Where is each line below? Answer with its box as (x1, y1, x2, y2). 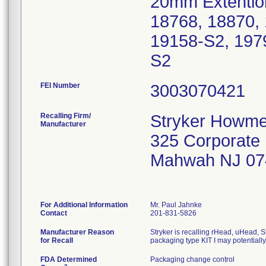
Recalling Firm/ (40, 112, 91, 120)
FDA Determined (40, 255, 97, 264)
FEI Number (40, 81, 80, 90)
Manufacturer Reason (40, 228, 114, 236)
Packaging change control (150, 255, 235, 264)
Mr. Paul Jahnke (150, 201, 202, 209)
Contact (40, 209, 67, 217)
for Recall (40, 236, 73, 245)
